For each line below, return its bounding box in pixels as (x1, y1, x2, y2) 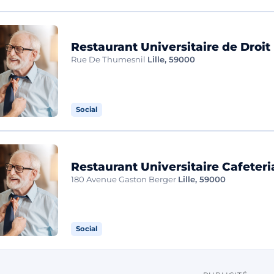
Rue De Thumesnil (71, 54, 146, 65)
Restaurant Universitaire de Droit (71, 40, 271, 54)
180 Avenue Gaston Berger (71, 174, 177, 184)
